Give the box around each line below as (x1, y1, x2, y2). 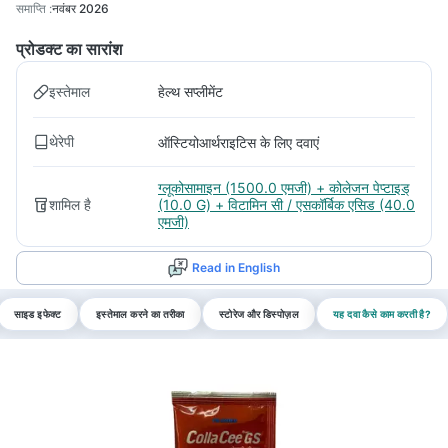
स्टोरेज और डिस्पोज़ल (218, 308, 300, 320)
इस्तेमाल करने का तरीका (95, 308, 185, 320)
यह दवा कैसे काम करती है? (333, 308, 432, 320)
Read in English (192, 260, 280, 275)
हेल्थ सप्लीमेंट (158, 83, 223, 100)
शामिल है (49, 195, 91, 213)
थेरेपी (49, 133, 74, 150)
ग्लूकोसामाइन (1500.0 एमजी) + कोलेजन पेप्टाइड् (158, 179, 410, 196)
